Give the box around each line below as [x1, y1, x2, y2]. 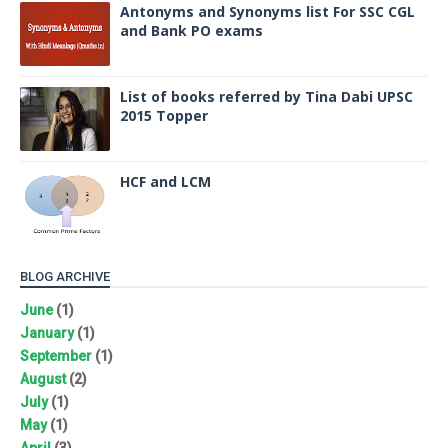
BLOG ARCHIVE [20, 269, 110, 284]
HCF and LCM [120, 172, 211, 191]
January [20, 324, 74, 341]
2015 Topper [120, 106, 208, 125]
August [20, 370, 66, 387]
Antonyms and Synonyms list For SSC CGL [120, 2, 415, 21]
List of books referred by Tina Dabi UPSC [120, 87, 413, 106]
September [20, 347, 92, 364]
